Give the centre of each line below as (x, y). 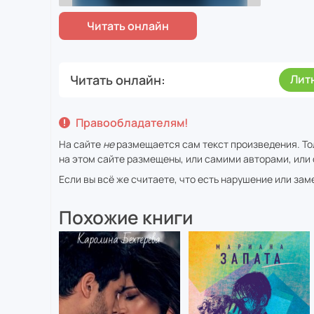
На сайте (81, 144)
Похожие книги (126, 217)
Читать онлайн (116, 80)
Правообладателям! (132, 123)
